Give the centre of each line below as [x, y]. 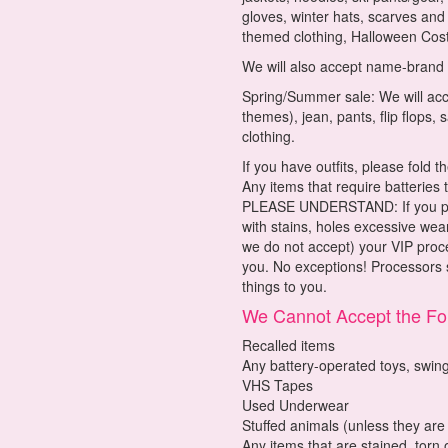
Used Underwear [295, 405]
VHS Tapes [277, 385]
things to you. [284, 286]
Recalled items [288, 345]
